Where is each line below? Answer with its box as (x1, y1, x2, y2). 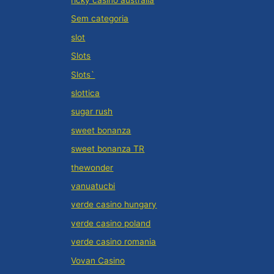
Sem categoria (71, 13, 129, 24)
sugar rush (71, 106, 113, 117)
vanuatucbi (71, 181, 116, 191)
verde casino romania (71, 237, 157, 247)
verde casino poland (71, 218, 151, 228)
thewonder (71, 162, 114, 172)
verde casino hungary (71, 199, 157, 210)
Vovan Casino (71, 255, 125, 265)
